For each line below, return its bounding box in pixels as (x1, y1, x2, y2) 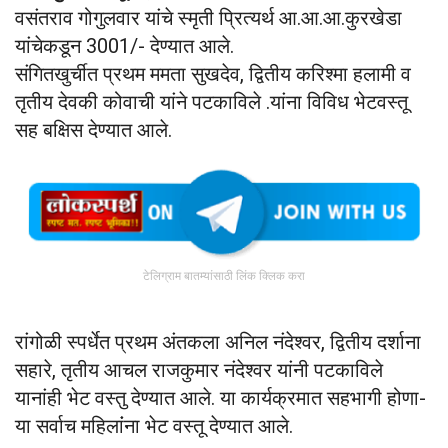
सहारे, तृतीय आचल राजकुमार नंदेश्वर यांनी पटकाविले (15, 358, 383, 383)
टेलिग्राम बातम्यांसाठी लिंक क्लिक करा (143, 269, 305, 284)
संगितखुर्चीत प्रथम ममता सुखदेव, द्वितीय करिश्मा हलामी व (15, 61, 411, 86)
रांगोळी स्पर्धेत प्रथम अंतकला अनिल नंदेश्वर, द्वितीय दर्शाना (15, 330, 421, 355)
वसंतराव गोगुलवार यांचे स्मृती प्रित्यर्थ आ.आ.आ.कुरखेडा (15, 5, 402, 30)
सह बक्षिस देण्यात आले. (15, 117, 172, 142)
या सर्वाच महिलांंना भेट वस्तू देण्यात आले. (15, 414, 293, 439)
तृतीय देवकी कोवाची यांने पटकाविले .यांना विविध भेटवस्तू (15, 89, 408, 114)
